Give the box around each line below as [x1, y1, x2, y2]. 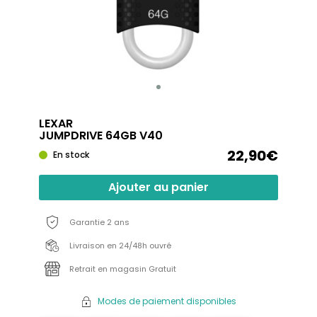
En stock [53, 149, 89, 161]
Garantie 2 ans [69, 216, 129, 228]
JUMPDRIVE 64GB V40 [39, 127, 163, 144]
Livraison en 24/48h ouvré [69, 239, 171, 251]
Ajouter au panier [108, 179, 209, 195]
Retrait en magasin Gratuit [69, 263, 176, 275]
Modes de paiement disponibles [98, 295, 236, 307]
